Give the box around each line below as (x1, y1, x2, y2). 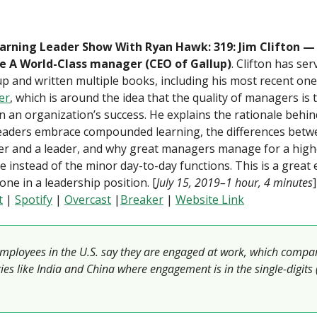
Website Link (175, 192, 244, 207)
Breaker (120, 192, 163, 207)
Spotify (15, 192, 52, 207)
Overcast (64, 192, 111, 207)
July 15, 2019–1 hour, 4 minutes (156, 175, 313, 190)
